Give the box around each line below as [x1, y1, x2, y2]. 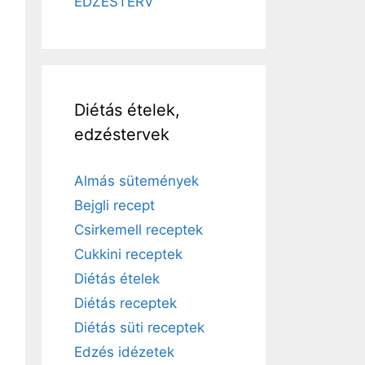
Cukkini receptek [74, 246, 182, 262]
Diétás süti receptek [74, 319, 204, 336]
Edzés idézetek [74, 344, 174, 360]
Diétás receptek [74, 295, 177, 311]
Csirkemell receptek [74, 222, 203, 238]
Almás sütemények [74, 173, 199, 189]
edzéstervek [74, 125, 169, 144]
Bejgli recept [74, 197, 155, 213]
